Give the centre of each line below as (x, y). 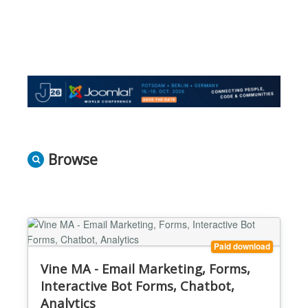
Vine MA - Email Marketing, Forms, (145, 268)
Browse (73, 159)
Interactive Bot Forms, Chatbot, (137, 285)
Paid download (242, 246)
